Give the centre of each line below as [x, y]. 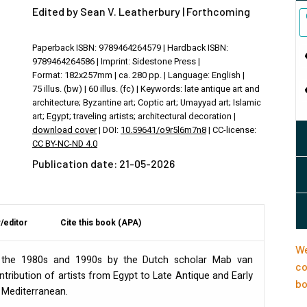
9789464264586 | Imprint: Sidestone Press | [116, 61]
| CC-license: [231, 130]
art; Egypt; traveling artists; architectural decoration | [134, 116]
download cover [64, 130]
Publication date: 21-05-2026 [103, 163]
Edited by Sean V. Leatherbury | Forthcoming [141, 11]
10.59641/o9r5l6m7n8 [163, 130]
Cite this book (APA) [101, 222]
